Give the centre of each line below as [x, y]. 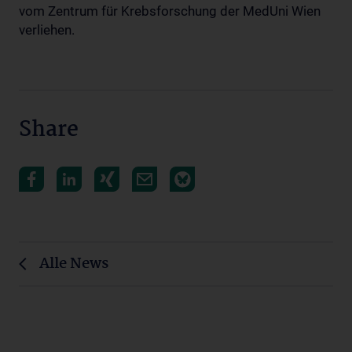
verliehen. [47, 30]
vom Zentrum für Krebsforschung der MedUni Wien [170, 11]
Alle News [74, 264]
